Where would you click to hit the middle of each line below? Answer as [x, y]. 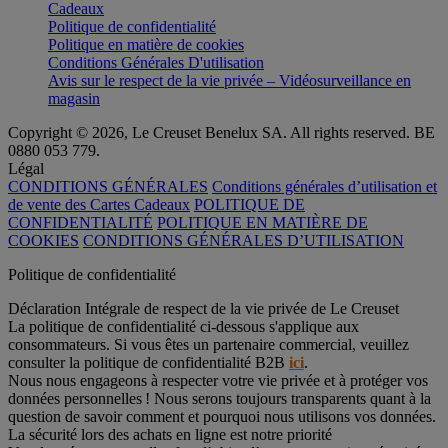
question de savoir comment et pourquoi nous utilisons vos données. [222, 416]
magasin [74, 98]
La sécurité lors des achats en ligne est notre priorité [170, 434]
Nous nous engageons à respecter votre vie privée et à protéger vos [218, 380]
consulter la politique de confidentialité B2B [148, 362]
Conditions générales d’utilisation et [324, 186]
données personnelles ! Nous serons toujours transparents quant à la [219, 398]
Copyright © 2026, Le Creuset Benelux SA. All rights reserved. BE [221, 132]
